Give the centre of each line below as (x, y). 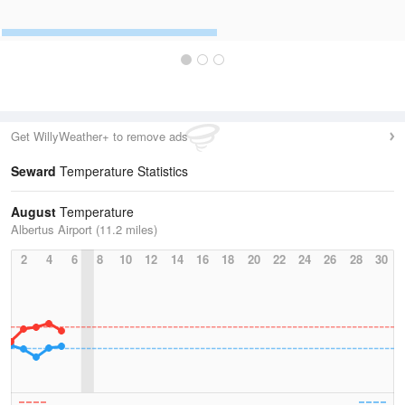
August (33, 212)
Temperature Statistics (122, 171)
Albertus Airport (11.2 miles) (84, 229)
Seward (33, 171)
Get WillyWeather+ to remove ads (99, 136)
